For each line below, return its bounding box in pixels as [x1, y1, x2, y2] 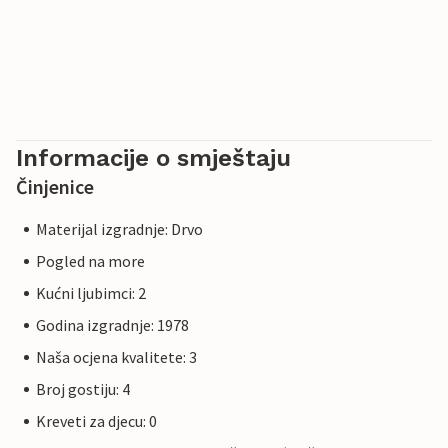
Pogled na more [36, 251, 145, 272]
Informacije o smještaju [16, 144, 291, 173]
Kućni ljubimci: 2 [36, 283, 146, 304]
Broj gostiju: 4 [36, 379, 130, 400]
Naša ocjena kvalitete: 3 [36, 347, 197, 368]
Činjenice [16, 174, 94, 200]
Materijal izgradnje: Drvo [36, 219, 203, 240]
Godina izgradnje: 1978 [36, 315, 189, 336]
